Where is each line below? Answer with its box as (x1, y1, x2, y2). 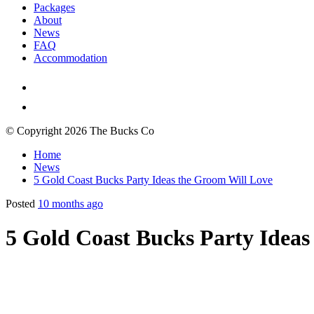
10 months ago (38, 197, 103, 210)
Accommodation (34, 51, 107, 64)
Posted (6, 197, 38, 210)
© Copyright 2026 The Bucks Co (6, 124, 154, 137)
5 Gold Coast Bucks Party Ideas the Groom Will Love (34, 173, 273, 186)
